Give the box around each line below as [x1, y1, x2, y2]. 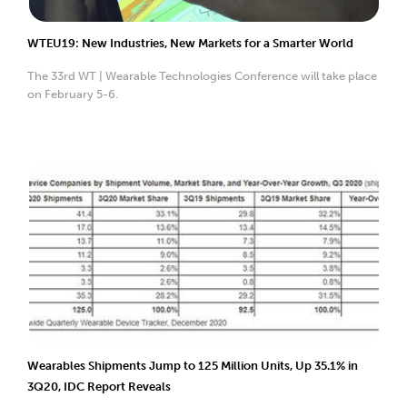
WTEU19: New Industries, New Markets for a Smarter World [27, 35, 353, 50]
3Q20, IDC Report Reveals [27, 379, 171, 393]
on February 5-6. [27, 86, 118, 101]
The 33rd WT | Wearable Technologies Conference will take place [27, 68, 377, 83]
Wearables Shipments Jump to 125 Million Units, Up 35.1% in [27, 358, 358, 372]
